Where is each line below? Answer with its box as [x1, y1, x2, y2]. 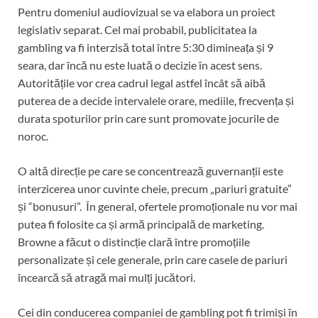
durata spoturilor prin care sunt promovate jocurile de [18, 111, 279, 126]
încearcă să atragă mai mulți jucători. [18, 270, 195, 285]
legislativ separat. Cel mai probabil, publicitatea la [18, 23, 257, 37]
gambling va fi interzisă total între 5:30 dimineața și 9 [18, 40, 273, 55]
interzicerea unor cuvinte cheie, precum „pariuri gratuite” [18, 182, 292, 196]
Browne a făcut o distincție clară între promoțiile [18, 235, 250, 249]
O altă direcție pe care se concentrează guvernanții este [18, 164, 283, 178]
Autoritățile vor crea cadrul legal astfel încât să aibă [18, 76, 265, 90]
